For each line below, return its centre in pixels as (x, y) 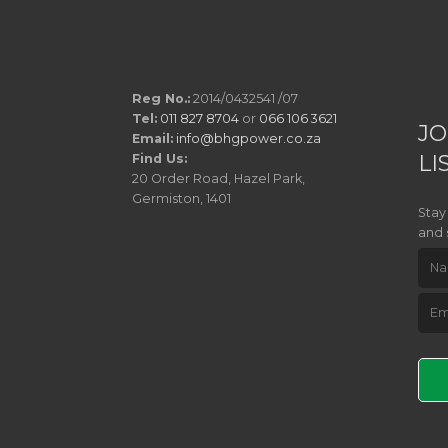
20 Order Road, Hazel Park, (218, 179)
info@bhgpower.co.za (248, 139)
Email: (152, 139)
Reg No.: (161, 99)
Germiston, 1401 (181, 199)
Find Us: (159, 159)
